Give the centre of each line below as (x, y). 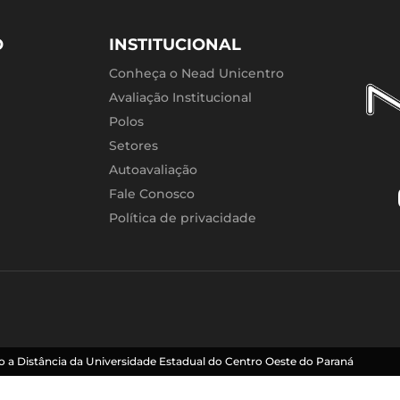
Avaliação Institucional (180, 98)
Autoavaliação (153, 170)
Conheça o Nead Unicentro (196, 74)
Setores (133, 146)
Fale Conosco (152, 194)
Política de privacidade (183, 218)
